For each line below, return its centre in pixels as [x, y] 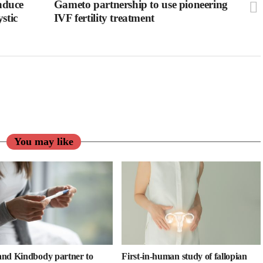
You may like [43, 142]
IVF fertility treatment [104, 18]
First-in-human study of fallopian [184, 257]
